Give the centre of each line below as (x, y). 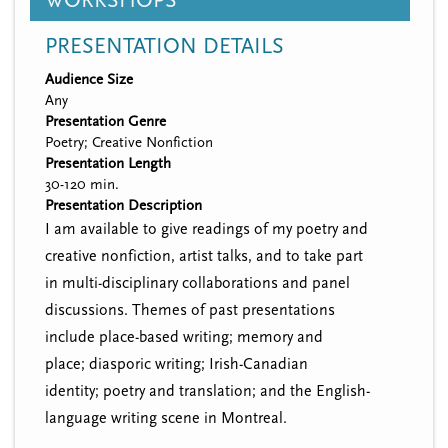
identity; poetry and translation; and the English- (207, 390)
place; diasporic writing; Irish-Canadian (176, 363)
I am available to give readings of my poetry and (206, 228)
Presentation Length (108, 163)
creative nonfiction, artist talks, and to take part (204, 255)
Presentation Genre (105, 121)
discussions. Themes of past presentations (190, 309)
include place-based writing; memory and (184, 336)
